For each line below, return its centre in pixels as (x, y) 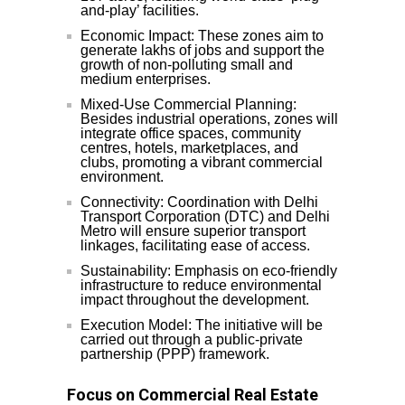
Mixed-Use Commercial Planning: (188, 105)
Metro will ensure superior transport (193, 231)
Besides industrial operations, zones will (209, 119)
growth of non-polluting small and (187, 65)
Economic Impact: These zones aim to (202, 36)
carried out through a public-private (192, 340)
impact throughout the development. (195, 300)
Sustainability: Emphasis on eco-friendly (209, 271)
